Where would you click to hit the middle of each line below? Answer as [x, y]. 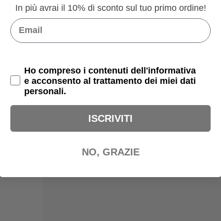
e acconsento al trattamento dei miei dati [110, 81]
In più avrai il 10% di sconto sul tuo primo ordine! [110, 8]
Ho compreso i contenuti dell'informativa [110, 70]
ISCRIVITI [110, 118]
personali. [45, 91]
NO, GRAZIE [110, 152]
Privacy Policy [40, 69]
